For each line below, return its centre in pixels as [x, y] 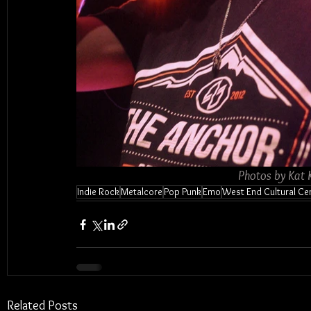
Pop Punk [183, 192]
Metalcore [142, 192]
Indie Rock [98, 192]
